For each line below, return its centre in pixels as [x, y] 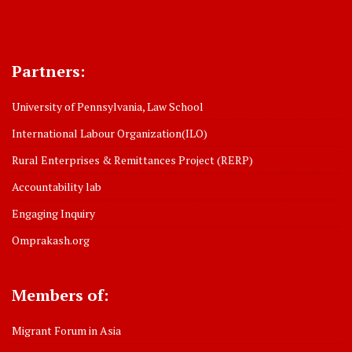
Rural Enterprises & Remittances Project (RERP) [132, 160]
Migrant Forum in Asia [66, 331]
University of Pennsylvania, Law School [108, 107]
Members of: [60, 295]
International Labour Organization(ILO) [110, 134]
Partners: [48, 71]
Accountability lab [57, 187]
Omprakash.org [51, 240]
